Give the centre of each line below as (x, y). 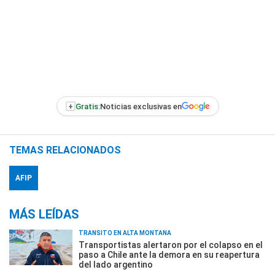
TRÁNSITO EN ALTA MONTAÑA (125, 233)
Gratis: (87, 106)
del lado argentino (116, 265)
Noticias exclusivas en (141, 106)
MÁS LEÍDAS (44, 214)
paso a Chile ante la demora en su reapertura (169, 255)
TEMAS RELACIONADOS (65, 150)
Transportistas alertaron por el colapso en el (171, 245)
